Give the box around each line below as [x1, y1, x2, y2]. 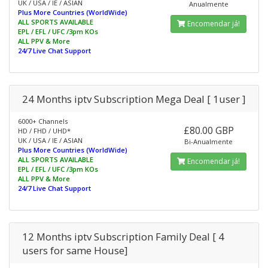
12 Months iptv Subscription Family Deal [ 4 [22, 230, 224, 243]
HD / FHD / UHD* [18, 126, 71, 135]
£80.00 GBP [183, 124, 234, 137]
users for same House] [22, 243, 127, 257]
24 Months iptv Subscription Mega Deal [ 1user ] [22, 92, 245, 106]
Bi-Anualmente [184, 137, 233, 146]
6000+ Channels [18, 117, 68, 126]
